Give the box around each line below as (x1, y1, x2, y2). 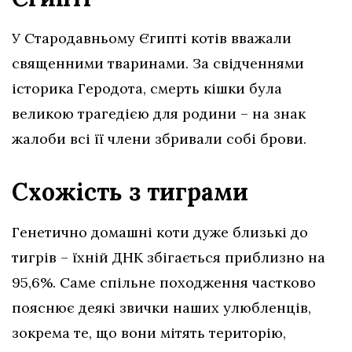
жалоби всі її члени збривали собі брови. (12, 130, 306, 148)
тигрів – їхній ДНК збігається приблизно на (12, 248, 325, 267)
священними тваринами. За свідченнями (12, 54, 304, 73)
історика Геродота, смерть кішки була (12, 79, 282, 98)
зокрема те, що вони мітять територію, (12, 324, 286, 343)
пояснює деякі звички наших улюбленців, (12, 299, 311, 317)
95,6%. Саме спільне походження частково (12, 273, 316, 292)
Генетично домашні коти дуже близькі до (12, 223, 308, 242)
